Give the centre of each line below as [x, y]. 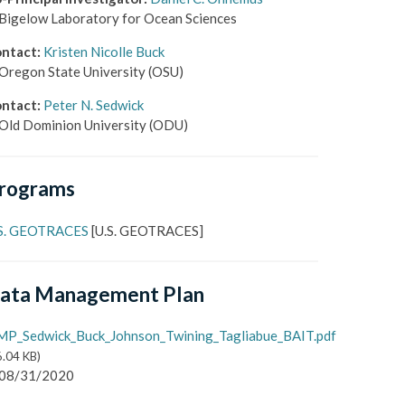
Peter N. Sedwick [93, 105]
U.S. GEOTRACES [146, 230]
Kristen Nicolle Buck [104, 52]
